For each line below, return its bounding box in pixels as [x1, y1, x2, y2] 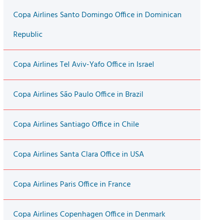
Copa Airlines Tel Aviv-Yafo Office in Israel [13, 58, 154, 72]
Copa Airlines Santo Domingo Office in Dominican [13, 9, 182, 22]
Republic [13, 28, 43, 42]
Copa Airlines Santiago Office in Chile [13, 118, 139, 132]
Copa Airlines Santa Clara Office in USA [13, 148, 144, 162]
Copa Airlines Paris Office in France [13, 178, 131, 192]
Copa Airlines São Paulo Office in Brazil [13, 88, 143, 102]
